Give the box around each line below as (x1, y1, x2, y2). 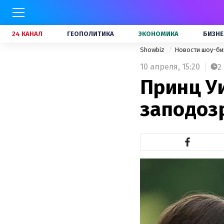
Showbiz (140, 46, 166, 53)
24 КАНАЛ (12, 30, 42, 37)
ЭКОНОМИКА (138, 30, 178, 37)
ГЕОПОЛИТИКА (67, 30, 114, 37)
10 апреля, (140, 62, 180, 71)
